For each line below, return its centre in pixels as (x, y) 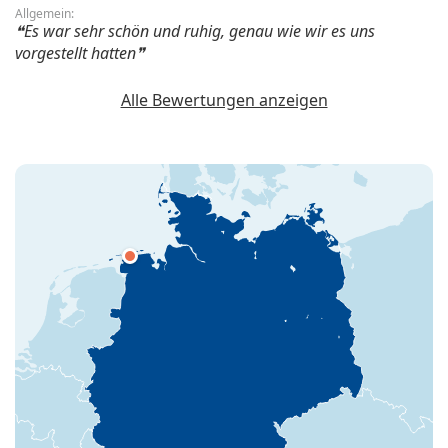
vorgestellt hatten (75, 52)
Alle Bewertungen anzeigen (224, 99)
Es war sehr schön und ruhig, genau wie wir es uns (199, 30)
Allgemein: (44, 13)
